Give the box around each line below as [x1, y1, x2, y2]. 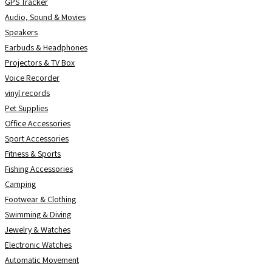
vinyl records [5, 87, 50, 98]
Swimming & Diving [5, 209, 71, 220]
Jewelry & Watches [5, 224, 70, 235]
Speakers [5, 27, 38, 38]
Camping [5, 178, 36, 189]
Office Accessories [5, 118, 70, 129]
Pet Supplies [5, 103, 48, 114]
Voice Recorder [5, 72, 59, 83]
